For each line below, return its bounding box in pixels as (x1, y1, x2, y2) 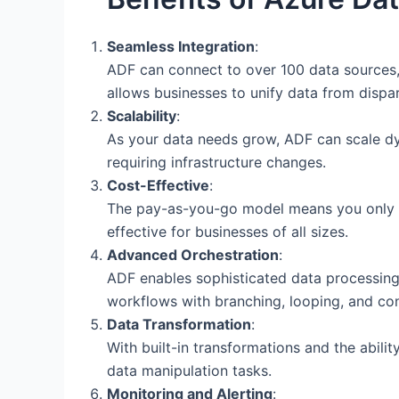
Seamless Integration (107, 37, 255, 55)
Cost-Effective (107, 175, 209, 194)
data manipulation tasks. (107, 361, 272, 379)
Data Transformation (107, 314, 251, 333)
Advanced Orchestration (107, 245, 279, 264)
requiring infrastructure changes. (107, 152, 326, 171)
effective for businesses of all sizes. (107, 222, 348, 240)
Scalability (107, 106, 176, 125)
